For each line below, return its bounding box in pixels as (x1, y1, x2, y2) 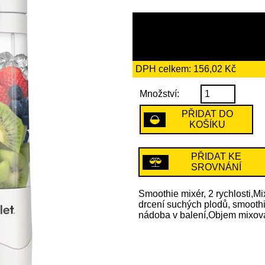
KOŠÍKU (189, 119, 225, 130)
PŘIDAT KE (191, 151, 242, 162)
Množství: (140, 89, 179, 99)
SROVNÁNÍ (191, 162, 242, 173)
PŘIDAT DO (181, 109, 233, 119)
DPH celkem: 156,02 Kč (135, 64, 236, 75)
